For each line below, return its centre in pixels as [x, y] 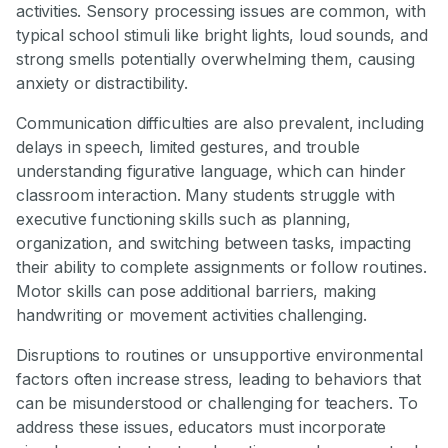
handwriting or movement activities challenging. [191, 315]
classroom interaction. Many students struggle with [205, 195]
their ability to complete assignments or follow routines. [221, 267]
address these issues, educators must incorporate [201, 427]
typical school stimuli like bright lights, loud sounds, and [222, 35]
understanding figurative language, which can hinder [211, 171]
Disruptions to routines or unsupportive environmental [219, 355]
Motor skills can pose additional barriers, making [196, 291]
